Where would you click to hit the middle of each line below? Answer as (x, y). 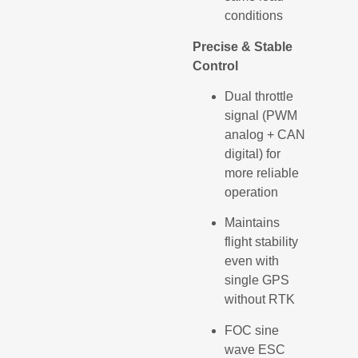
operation (252, 192)
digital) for (253, 153)
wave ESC (255, 349)
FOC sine (252, 330)
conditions (254, 16)
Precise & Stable (243, 46)
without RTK (260, 300)
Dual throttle (259, 96)
